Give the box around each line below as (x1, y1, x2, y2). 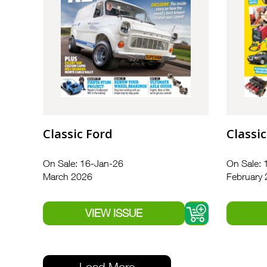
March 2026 (43, 171, 92, 182)
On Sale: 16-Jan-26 (43, 158, 123, 169)
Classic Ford (43, 126, 113, 142)
